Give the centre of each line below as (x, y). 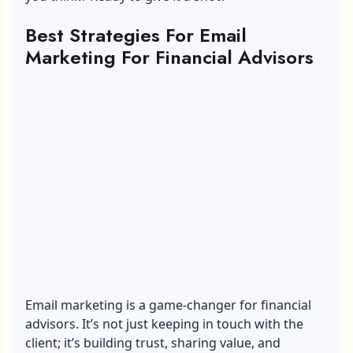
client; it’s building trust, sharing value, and (153, 342)
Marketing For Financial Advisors (169, 57)
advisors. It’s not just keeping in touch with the (164, 323)
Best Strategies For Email (136, 35)
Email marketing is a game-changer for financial (168, 305)
